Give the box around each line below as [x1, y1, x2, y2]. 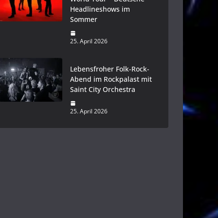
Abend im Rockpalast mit [70, 74, 152, 84]
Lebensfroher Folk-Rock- [70, 64, 149, 74]
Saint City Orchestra [70, 85, 135, 94]
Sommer [70, 15, 97, 24]
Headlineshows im [70, 4, 130, 14]
